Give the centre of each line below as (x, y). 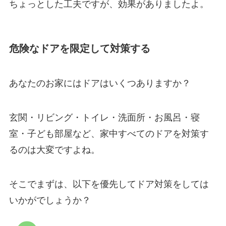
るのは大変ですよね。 (54, 150)
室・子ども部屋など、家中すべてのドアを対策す (109, 133)
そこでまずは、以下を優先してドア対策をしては (109, 184)
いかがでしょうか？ (50, 200)
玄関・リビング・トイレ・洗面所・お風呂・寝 (104, 117)
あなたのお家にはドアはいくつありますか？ (100, 83)
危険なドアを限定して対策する (79, 48)
